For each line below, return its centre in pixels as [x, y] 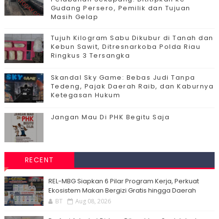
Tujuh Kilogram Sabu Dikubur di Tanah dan [132, 38]
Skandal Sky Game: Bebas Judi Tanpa [123, 77]
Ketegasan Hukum [86, 95]
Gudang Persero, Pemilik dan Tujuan [120, 8]
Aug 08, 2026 [93, 201]
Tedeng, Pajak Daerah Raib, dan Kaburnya [132, 86]
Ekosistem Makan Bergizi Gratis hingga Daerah [122, 190]
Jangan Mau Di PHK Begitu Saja [110, 117]
